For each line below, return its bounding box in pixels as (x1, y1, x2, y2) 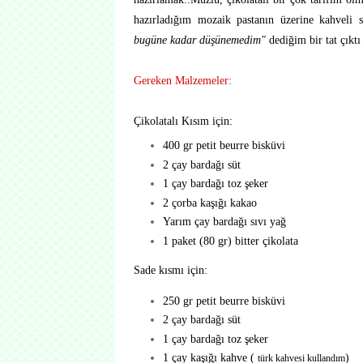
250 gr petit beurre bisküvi (162, 293, 285, 307)
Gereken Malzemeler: (134, 74, 232, 87)
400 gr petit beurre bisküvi (162, 139, 285, 152)
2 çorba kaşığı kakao (162, 195, 257, 209)
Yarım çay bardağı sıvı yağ (162, 215, 286, 228)
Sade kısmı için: (134, 263, 207, 277)
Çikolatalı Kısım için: (134, 114, 233, 127)
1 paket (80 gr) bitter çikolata (162, 233, 298, 247)
